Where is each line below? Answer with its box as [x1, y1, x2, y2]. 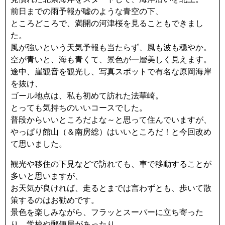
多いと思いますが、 [11, 172, 83, 180]
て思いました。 [11, 140, 67, 148]
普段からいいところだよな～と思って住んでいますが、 [11, 116, 211, 124]
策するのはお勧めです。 [11, 196, 99, 204]
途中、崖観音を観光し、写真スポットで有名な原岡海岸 [11, 67, 211, 76]
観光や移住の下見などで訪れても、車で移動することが [11, 160, 211, 168]
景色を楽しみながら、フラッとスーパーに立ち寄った [11, 208, 203, 216]
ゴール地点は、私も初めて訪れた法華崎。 [11, 91, 163, 100]
